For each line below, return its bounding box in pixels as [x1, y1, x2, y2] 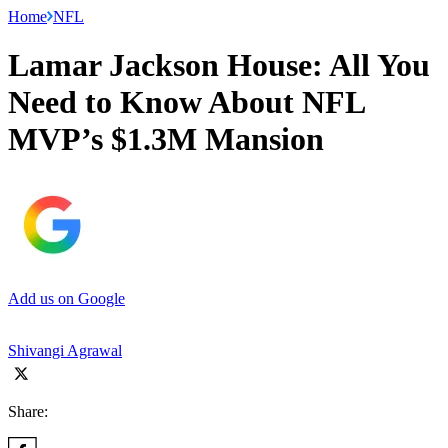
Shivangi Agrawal [8, 341, 122, 359]
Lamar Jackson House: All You [8, 47, 430, 84]
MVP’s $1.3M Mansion [8, 121, 324, 158]
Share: [8, 402, 48, 420]
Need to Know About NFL [8, 84, 364, 121]
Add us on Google [8, 289, 125, 307]
